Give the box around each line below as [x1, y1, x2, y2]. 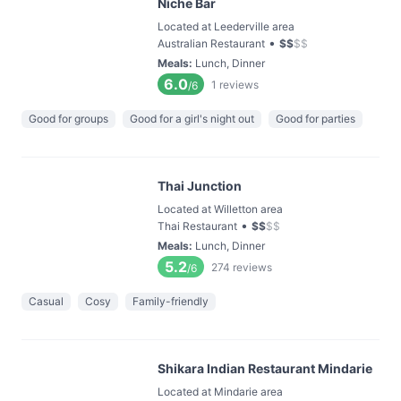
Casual [29, 294, 64, 308]
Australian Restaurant [158, 37, 265, 50]
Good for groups [29, 112, 108, 125]
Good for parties [276, 112, 355, 125]
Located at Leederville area [158, 20, 294, 33]
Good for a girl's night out [130, 112, 254, 125]
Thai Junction [158, 178, 242, 193]
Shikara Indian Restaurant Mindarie [158, 361, 372, 376]
